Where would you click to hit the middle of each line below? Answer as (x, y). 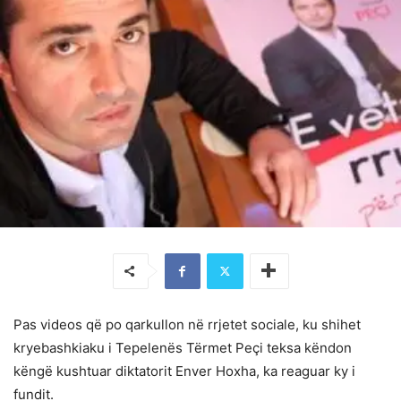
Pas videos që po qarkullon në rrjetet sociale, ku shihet (187, 324)
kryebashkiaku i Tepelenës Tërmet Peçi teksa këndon (183, 347)
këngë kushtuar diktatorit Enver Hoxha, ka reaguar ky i (184, 371)
